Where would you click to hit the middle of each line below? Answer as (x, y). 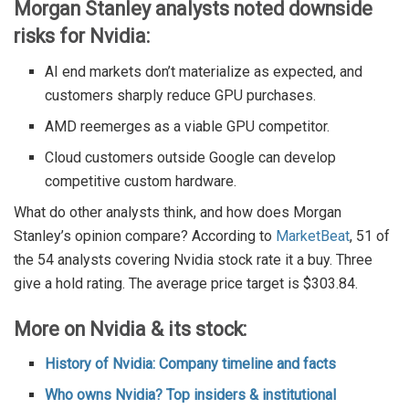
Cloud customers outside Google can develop (191, 158)
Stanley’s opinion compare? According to (145, 236)
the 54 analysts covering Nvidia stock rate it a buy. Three (193, 260)
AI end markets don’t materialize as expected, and (204, 72)
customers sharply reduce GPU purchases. (181, 96)
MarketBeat (313, 236)
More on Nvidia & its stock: (130, 329)
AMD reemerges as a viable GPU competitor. (188, 127)
